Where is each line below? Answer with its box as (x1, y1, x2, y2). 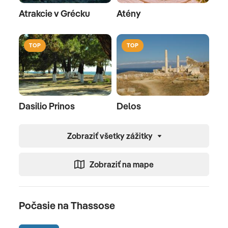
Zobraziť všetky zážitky (67, 131, 153, 141)
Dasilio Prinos (19, 100, 75, 112)
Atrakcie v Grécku (19, 7, 90, 19)
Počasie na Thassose (19, 199, 115, 212)
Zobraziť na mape (90, 159, 154, 170)
